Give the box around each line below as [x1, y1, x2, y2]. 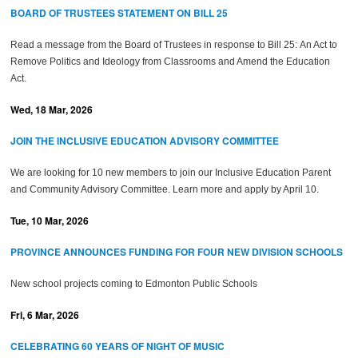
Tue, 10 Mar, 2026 [10, 213, 89, 228]
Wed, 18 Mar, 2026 [10, 102, 93, 117]
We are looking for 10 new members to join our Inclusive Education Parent [10, 167, 332, 178]
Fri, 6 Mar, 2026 [10, 308, 80, 322]
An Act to [300, 39, 338, 50]
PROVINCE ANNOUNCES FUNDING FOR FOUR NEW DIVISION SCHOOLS [10, 245, 344, 259]
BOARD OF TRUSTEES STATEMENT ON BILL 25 [10, 6, 229, 20]
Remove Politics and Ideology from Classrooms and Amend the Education [10, 56, 331, 67]
